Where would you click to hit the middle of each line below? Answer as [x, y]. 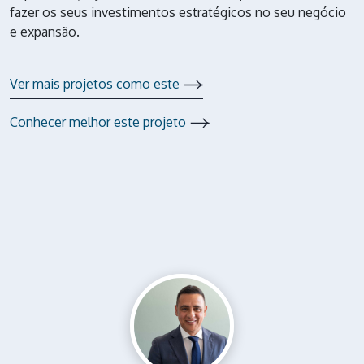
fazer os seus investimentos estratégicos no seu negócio [178, 12]
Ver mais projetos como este [95, 83]
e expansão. [45, 31]
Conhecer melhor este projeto [98, 121]
